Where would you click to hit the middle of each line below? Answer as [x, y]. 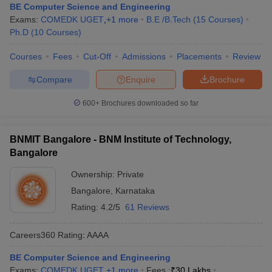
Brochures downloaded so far [149, 103]
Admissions [144, 56]
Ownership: [94, 174]
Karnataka [135, 191]
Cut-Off [97, 56]
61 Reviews [147, 207]
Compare [54, 79]
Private [131, 174]
